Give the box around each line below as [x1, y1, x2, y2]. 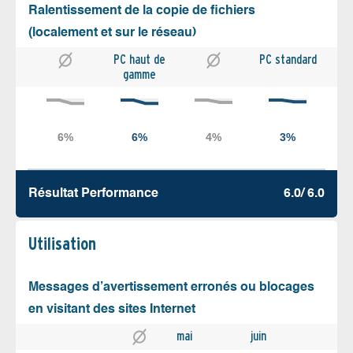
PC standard [258, 51, 317, 67]
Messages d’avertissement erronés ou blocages [28, 281, 314, 294]
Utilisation [28, 232, 96, 254]
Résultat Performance [28, 187, 158, 200]
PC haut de [113, 51, 165, 67]
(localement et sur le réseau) [28, 26, 196, 39]
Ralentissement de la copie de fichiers [28, 4, 255, 17]
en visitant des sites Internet [28, 303, 195, 316]
